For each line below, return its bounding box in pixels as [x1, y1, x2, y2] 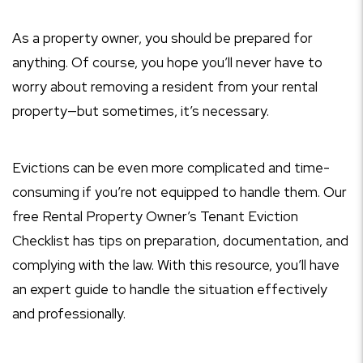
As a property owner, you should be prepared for [12, 29, 313, 47]
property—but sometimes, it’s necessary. [12, 102, 269, 120]
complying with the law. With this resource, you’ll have [12, 256, 340, 274]
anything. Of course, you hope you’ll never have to [12, 53, 322, 71]
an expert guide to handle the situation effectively [12, 280, 327, 298]
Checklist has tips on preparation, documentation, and [12, 232, 348, 250]
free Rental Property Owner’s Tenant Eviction [12, 207, 298, 225]
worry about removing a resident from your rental [12, 78, 318, 96]
